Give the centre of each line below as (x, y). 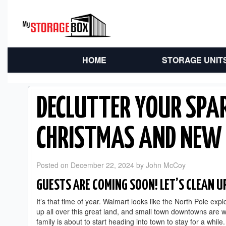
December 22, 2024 (102, 165)
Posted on (53, 165)
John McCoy (166, 165)
